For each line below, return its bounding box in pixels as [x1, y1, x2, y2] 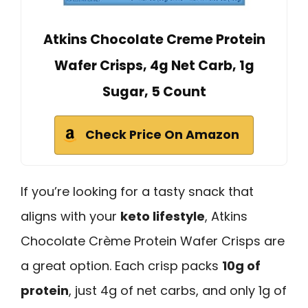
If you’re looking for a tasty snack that [21, 183, 254, 201]
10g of [222, 257, 261, 275]
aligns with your [21, 208, 120, 225]
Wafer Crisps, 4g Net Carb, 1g [54, 56, 254, 76]
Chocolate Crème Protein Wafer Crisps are [21, 232, 285, 250]
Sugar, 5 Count [102, 82, 206, 102]
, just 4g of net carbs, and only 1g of [69, 282, 287, 300]
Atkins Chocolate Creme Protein [43, 30, 265, 49]
